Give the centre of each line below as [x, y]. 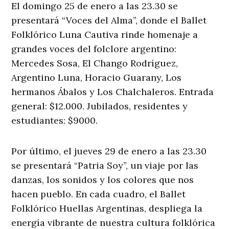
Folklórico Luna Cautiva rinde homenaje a [105, 35]
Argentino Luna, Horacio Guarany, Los [97, 78]
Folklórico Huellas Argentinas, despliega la [107, 209]
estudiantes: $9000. [55, 121]
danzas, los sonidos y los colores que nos [103, 180]
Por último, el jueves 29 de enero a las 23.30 [109, 151]
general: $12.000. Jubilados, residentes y [100, 106]
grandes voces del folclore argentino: [94, 49]
